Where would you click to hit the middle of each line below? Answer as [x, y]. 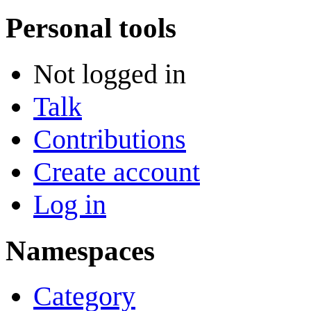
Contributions [110, 139]
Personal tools [91, 28]
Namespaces [80, 250]
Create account [117, 171]
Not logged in [110, 74]
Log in [70, 204]
